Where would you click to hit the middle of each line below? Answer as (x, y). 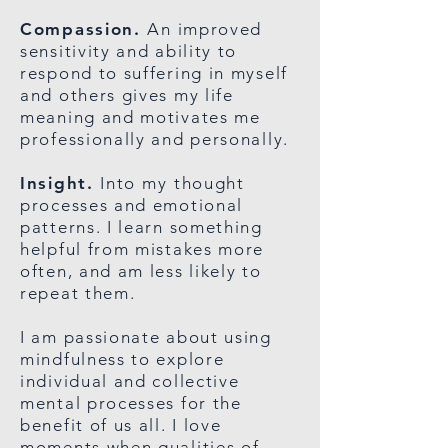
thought (209, 183)
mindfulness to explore (122, 359)
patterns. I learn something (141, 227)
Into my (134, 183)
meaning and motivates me (140, 117)
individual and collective (130, 381)
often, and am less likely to (141, 271)
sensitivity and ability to (129, 51)
